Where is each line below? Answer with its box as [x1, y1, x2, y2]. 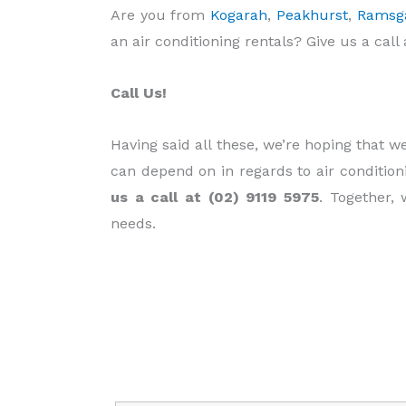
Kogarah [210, 6, 268, 24]
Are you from [111, 6, 211, 24]
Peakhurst [275, 6, 348, 24]
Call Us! [111, 84, 167, 102]
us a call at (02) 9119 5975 [111, 188, 319, 207]
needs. [111, 215, 156, 233]
